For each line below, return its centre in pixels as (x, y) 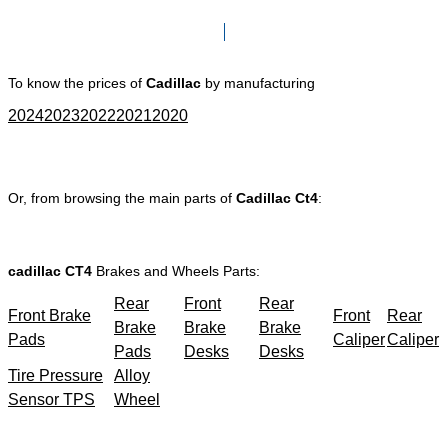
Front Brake (49, 315)
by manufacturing (260, 82)
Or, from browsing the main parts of (122, 197)
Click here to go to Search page (224, 10)
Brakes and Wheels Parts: (176, 270)
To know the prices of (77, 82)
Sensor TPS (51, 399)
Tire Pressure (55, 375)
